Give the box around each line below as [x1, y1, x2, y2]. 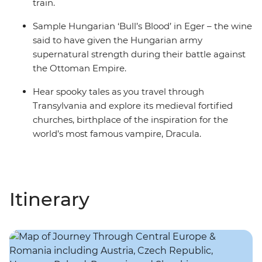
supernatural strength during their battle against [33, 49, 246, 60]
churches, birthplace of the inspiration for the [33, 114, 228, 126]
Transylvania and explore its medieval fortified [33, 100, 233, 112]
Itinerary [9, 188, 89, 211]
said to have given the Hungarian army [33, 35, 202, 46]
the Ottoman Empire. [33, 63, 126, 74]
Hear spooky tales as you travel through [33, 86, 204, 98]
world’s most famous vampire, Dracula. [33, 128, 201, 140]
